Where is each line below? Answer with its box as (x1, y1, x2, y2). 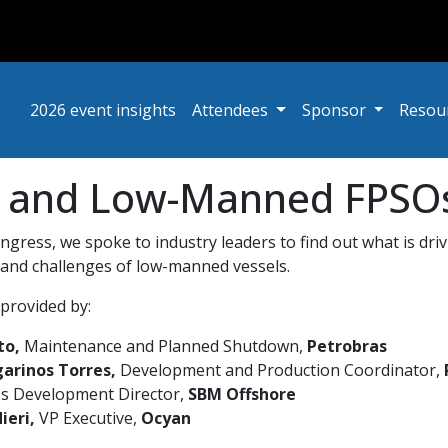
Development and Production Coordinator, (116, 359, 444, 381)
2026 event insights (29, 99, 176, 121)
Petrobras (307, 335, 387, 357)
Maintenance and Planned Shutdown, (20, 335, 307, 357)
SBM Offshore (188, 383, 296, 405)
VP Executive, (39, 407, 141, 429)
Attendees (191, 99, 272, 121)
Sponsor (301, 99, 370, 121)
